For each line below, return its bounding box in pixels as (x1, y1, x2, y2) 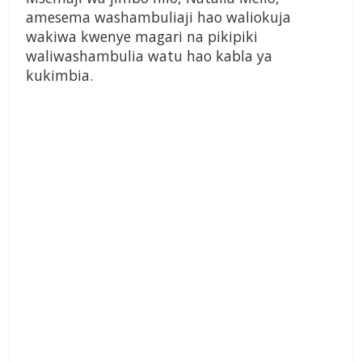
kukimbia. (26, 65, 93, 86)
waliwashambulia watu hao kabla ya (26, 46, 272, 66)
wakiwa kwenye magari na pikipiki (26, 27, 258, 47)
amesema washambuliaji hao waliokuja (26, 7, 291, 27)
